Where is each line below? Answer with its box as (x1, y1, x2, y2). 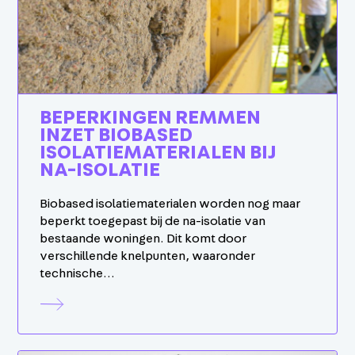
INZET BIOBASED (40, 125, 193, 145)
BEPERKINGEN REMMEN (40, 108, 261, 128)
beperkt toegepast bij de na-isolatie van (40, 214, 266, 227)
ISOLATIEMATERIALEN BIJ (40, 143, 277, 162)
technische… (40, 266, 116, 280)
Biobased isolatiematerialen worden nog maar (40, 197, 301, 210)
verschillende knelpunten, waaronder (40, 249, 256, 262)
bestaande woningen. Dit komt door (40, 231, 247, 245)
